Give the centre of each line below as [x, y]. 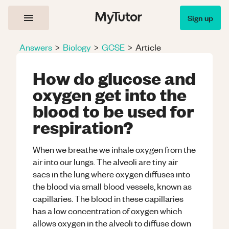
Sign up [200, 18]
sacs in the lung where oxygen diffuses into [111, 174]
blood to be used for [113, 110]
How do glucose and [114, 78]
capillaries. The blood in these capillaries [108, 198]
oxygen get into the [110, 94]
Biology [77, 47]
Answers [36, 47]
